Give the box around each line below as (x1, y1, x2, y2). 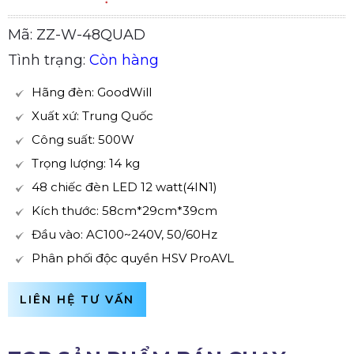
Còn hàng (89, 51, 159, 69)
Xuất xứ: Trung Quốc (32, 108, 153, 123)
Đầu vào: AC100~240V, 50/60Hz (32, 227, 217, 242)
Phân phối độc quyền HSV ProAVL (32, 250, 234, 265)
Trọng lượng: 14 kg (32, 156, 140, 171)
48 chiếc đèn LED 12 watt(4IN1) (32, 179, 217, 194)
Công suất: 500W (32, 132, 134, 147)
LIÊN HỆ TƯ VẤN (20, 292, 134, 307)
